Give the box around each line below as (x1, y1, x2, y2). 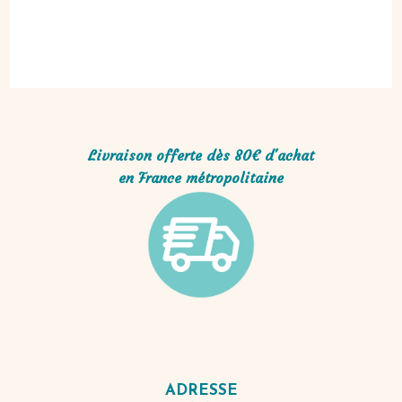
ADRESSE (164, 383, 238, 399)
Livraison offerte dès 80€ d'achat (88, 146, 314, 165)
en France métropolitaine (118, 169, 284, 188)
